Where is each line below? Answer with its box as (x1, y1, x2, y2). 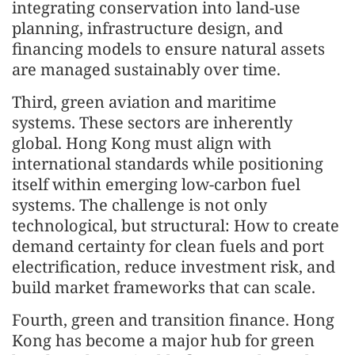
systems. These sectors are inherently (12, 112, 292, 133)
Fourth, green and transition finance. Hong (12, 309, 334, 330)
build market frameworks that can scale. (12, 277, 315, 298)
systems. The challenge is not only (12, 194, 267, 216)
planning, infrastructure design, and (12, 17, 283, 39)
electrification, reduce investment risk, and (12, 256, 335, 277)
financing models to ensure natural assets (12, 38, 325, 59)
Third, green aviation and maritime (12, 91, 277, 113)
